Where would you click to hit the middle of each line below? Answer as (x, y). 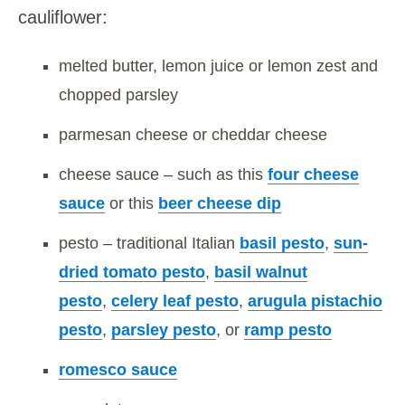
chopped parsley (118, 94)
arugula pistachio (315, 301)
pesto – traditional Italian (149, 243)
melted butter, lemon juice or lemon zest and (218, 66)
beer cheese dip (220, 203)
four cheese (313, 174)
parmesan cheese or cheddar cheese (193, 134)
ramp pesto (288, 330)
